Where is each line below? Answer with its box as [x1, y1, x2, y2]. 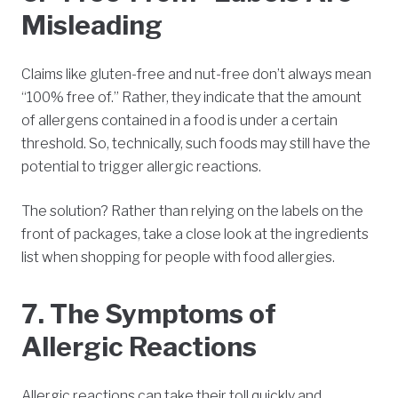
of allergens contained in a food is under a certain [21, 112, 338, 130]
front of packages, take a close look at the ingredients [21, 226, 369, 243]
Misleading [21, 9, 163, 42]
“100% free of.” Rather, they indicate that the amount [21, 89, 362, 107]
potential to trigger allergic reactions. [21, 158, 261, 176]
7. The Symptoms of [21, 298, 276, 330]
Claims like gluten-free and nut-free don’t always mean [21, 66, 371, 84]
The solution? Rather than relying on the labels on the [21, 203, 363, 220]
